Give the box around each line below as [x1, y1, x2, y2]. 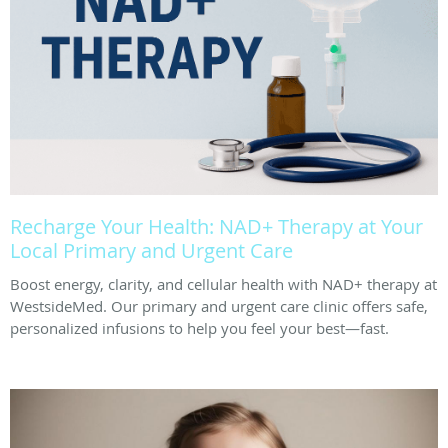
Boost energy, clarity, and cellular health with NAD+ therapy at [10, 273, 437, 294]
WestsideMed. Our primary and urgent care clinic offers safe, [10, 295, 428, 316]
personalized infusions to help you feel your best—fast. [10, 317, 389, 338]
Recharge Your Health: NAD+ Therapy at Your [10, 212, 423, 240]
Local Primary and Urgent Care [10, 236, 293, 264]
